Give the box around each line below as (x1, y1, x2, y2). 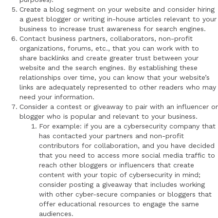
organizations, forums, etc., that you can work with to (19, 44, 199, 53)
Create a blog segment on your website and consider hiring (19, 5, 215, 14)
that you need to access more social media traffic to (39, 151, 215, 160)
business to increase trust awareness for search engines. (19, 25, 206, 33)
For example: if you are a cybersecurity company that (39, 122, 216, 130)
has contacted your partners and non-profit (39, 132, 184, 140)
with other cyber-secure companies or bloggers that (39, 190, 212, 199)
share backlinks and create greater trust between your (19, 54, 199, 62)
